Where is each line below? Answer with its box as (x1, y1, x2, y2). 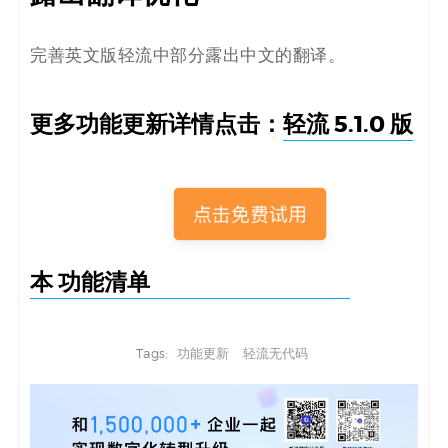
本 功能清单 (30, 267, 150, 297)
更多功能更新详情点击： (30, 109, 283, 139)
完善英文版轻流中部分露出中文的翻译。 (30, 46, 345, 65)
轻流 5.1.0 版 (283, 109, 413, 139)
